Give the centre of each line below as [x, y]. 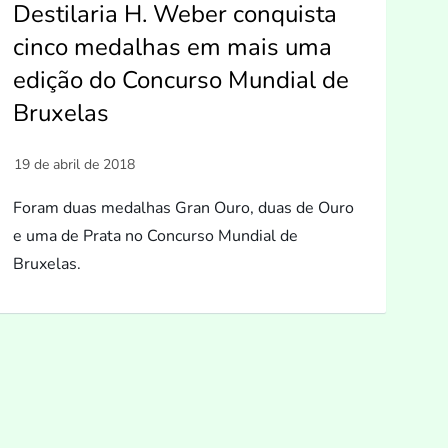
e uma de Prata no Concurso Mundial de [155, 235]
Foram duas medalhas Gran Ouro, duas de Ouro [183, 207]
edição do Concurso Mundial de [180, 79]
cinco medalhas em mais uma [172, 46]
